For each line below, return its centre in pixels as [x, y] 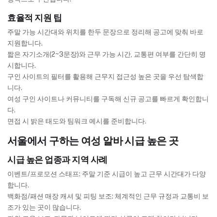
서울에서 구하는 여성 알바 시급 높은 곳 [93, 141]
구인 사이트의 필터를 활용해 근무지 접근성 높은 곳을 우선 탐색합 [105, 77]
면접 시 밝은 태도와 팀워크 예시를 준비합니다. [77, 121]
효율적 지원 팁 [35, 18]
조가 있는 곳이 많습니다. [44, 208]
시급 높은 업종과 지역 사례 [57, 160]
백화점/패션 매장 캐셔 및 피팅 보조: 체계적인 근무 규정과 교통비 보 [108, 196]
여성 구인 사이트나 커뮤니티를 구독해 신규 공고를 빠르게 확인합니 [108, 99]
